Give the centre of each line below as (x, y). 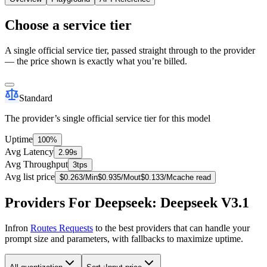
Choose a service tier (68, 25)
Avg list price (30, 176)
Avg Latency (29, 151)
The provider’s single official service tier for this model (108, 118)
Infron (18, 228)
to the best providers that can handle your (171, 228)
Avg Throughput (36, 164)
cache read (192, 177)
